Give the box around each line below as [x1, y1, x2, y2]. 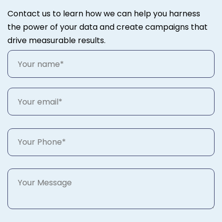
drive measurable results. [7, 35, 106, 47]
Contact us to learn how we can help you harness [7, 8, 200, 20]
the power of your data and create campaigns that [7, 21, 208, 33]
